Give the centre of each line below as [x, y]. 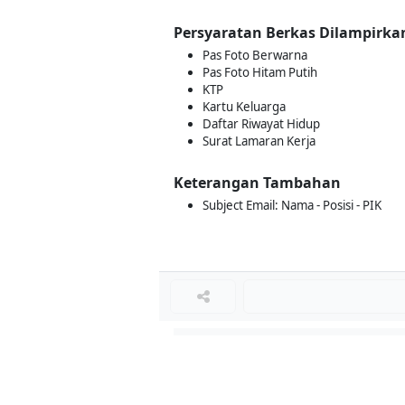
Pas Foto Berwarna [255, 55]
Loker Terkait [224, 342]
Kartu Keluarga [244, 107]
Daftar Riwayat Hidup [261, 124]
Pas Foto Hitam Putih [260, 72]
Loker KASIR [212, 391]
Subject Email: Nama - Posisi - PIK [292, 205]
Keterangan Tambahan [257, 183]
